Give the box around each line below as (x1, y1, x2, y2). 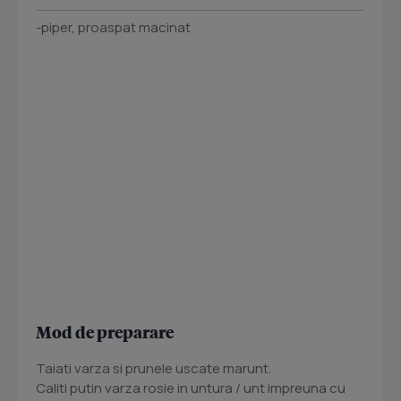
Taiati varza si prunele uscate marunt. (36, 359, 271, 379)
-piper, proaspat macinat (36, 18, 191, 38)
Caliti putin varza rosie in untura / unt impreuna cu (36, 379, 346, 398)
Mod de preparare (36, 321, 174, 343)
